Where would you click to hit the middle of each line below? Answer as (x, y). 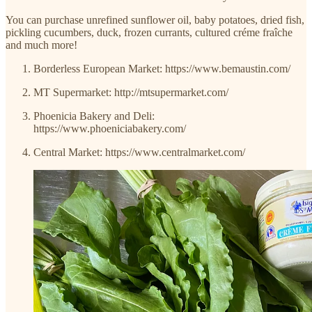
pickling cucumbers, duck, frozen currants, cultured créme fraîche (149, 32)
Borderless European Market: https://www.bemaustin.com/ (162, 68)
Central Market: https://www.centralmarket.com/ (139, 152)
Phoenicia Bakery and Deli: (94, 116)
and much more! (41, 45)
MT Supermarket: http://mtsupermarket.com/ (131, 92)
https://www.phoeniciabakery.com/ (110, 128)
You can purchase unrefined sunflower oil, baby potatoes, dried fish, (155, 19)
